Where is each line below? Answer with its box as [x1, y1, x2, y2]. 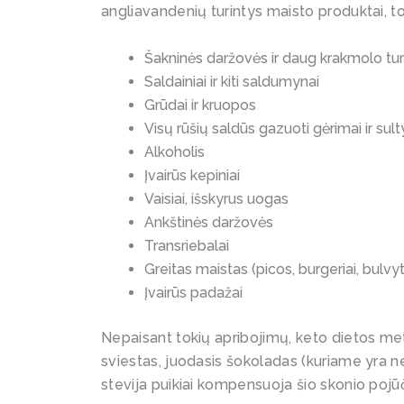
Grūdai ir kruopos [144, 96, 256, 114]
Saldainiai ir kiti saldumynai [144, 72, 319, 90]
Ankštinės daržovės [144, 213, 273, 231]
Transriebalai [144, 236, 229, 254]
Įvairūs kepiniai [144, 166, 240, 184]
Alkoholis [144, 142, 205, 161]
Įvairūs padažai [144, 283, 243, 301]
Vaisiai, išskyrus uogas [144, 189, 289, 207]
